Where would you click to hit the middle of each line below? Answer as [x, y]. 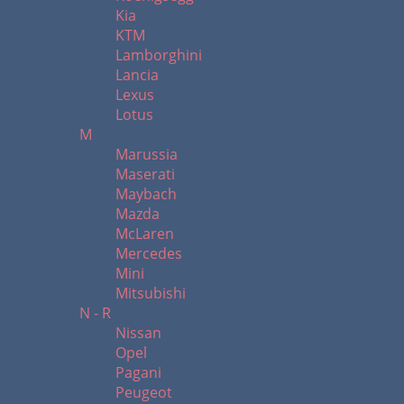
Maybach [146, 194]
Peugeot [144, 392]
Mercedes [149, 253]
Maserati [145, 174]
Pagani [138, 372]
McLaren [145, 234]
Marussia [147, 154]
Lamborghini [159, 55]
